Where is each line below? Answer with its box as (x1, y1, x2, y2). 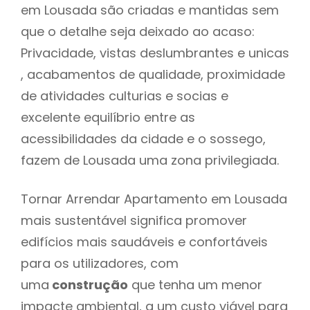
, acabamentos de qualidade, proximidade (21, 65, 285, 83)
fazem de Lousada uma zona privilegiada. (21, 151, 286, 169)
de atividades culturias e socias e (21, 86, 228, 104)
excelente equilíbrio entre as (21, 108, 195, 126)
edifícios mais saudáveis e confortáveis (21, 232, 268, 250)
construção (49, 275, 128, 293)
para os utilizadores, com (21, 254, 179, 272)
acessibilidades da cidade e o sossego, (21, 129, 266, 147)
